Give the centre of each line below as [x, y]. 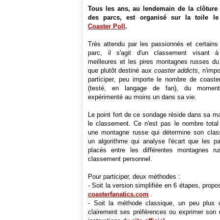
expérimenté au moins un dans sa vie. [142, 97]
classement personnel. [120, 159]
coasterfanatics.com [118, 194]
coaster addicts [176, 70]
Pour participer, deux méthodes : [134, 177]
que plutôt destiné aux [121, 70]
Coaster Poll [107, 26]
